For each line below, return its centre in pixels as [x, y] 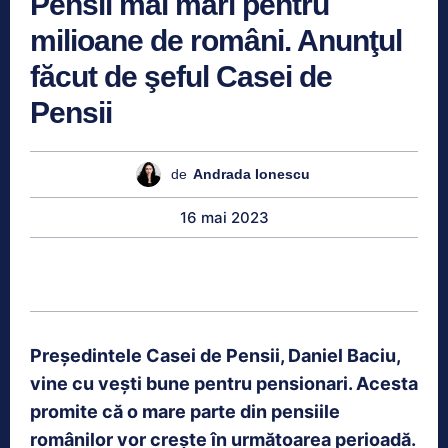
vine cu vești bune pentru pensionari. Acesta [224, 383]
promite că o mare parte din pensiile [185, 411]
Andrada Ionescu [251, 174]
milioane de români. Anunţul [216, 40]
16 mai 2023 [224, 217]
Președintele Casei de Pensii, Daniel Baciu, [215, 355]
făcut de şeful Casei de [181, 76]
